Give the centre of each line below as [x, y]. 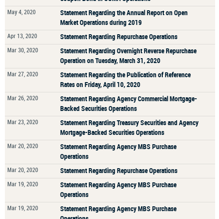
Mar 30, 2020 [23, 50]
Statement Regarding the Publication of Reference [125, 75]
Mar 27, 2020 [23, 74]
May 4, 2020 [22, 12]
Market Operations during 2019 [101, 22]
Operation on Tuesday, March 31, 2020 [110, 60]
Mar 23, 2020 [23, 122]
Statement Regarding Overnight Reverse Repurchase [128, 51]
